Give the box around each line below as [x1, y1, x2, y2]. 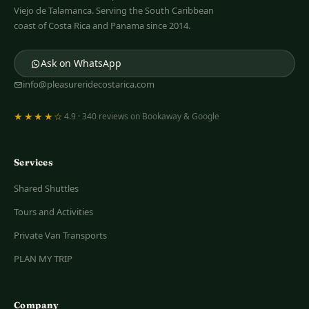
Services [14, 157, 54, 168]
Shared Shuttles [14, 182, 79, 195]
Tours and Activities [14, 206, 93, 218]
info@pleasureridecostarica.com [23, 78, 154, 90]
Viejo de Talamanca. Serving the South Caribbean [14, 4, 214, 17]
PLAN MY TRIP [14, 252, 72, 265]
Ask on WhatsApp [41, 57, 121, 70]
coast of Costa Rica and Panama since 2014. [14, 19, 190, 32]
